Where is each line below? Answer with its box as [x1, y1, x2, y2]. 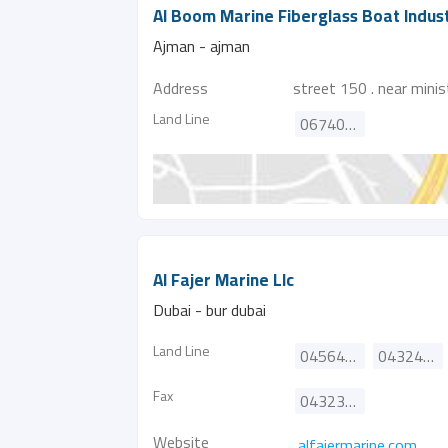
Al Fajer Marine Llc [153, 264, 294, 296]
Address [153, 76, 208, 100]
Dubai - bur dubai [153, 298, 266, 322]
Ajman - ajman [153, 34, 250, 58]
